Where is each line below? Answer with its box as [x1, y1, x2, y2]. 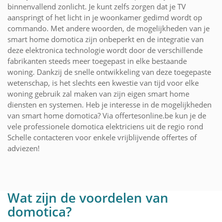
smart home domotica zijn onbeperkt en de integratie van [7, 34, 204, 44]
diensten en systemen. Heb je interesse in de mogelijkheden [7, 99, 212, 110]
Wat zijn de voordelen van [7, 188, 168, 207]
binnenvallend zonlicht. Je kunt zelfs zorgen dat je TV [7, 1, 186, 11]
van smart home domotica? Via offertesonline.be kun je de [7, 110, 206, 120]
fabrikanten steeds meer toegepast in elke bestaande [7, 55, 187, 66]
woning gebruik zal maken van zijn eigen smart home [7, 88, 189, 99]
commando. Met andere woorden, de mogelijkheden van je [7, 23, 210, 33]
